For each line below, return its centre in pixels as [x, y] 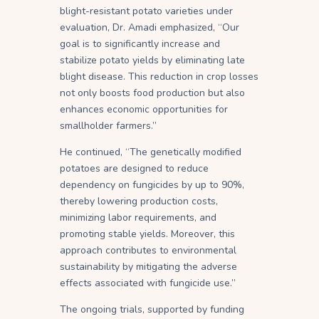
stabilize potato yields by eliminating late [152, 60]
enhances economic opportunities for [144, 109]
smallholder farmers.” [108, 125]
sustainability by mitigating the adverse [148, 266]
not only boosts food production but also [152, 93]
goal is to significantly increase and [140, 43]
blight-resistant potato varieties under [146, 11]
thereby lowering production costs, [139, 201]
